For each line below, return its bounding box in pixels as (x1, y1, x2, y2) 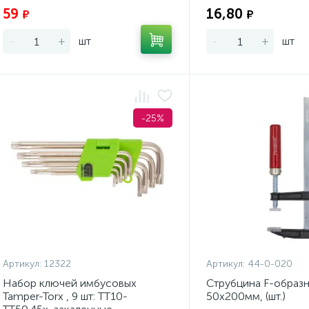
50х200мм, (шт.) (206, 290, 286, 303)
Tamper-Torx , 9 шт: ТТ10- (3, 290, 128, 303)
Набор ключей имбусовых (3, 277, 137, 290)
